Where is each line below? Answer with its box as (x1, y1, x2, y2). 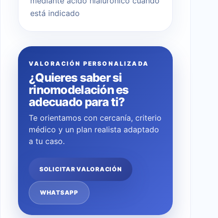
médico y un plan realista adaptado (29, 125, 159, 135)
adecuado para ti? (29, 95, 125, 109)
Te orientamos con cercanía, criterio (29, 113, 162, 123)
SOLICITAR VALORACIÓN (39, 165, 122, 173)
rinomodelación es (29, 83, 129, 97)
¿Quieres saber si (29, 71, 122, 85)
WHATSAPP (40, 189, 78, 197)
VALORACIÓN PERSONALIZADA (29, 60, 149, 68)
